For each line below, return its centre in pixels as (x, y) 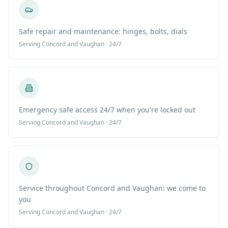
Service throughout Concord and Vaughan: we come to (112, 188)
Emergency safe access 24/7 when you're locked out (107, 110)
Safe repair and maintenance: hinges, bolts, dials (103, 32)
